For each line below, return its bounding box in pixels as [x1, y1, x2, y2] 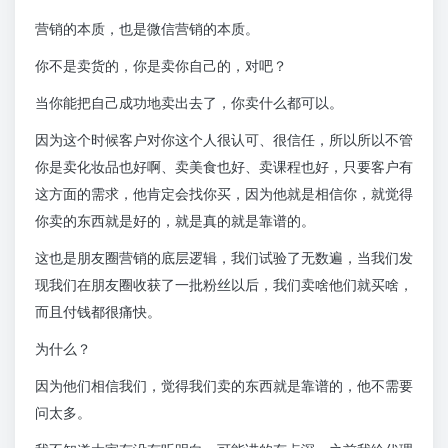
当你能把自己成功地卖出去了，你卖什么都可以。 [35, 94, 343, 112]
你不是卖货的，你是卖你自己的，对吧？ [35, 57, 287, 75]
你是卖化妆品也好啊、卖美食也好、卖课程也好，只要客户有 [35, 158, 413, 176]
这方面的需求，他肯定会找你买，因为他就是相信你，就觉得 [35, 185, 413, 203]
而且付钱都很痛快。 [35, 303, 161, 321]
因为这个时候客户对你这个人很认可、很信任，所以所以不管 [35, 131, 413, 149]
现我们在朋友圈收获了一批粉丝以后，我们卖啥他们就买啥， [35, 276, 413, 294]
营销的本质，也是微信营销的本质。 [35, 20, 259, 38]
